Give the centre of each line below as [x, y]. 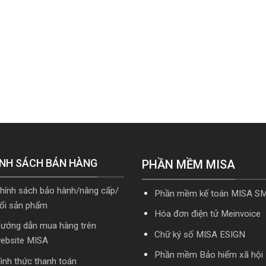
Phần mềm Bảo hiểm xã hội [208, 255]
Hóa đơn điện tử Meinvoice [207, 214]
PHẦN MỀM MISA [189, 164]
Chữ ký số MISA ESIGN [199, 234]
